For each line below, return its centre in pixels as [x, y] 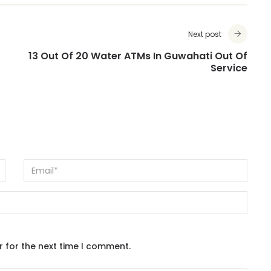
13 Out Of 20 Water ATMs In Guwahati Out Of [138, 57]
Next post [205, 35]
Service [229, 69]
